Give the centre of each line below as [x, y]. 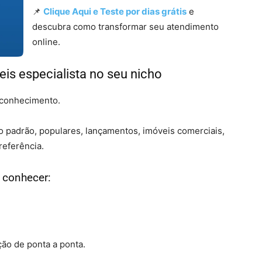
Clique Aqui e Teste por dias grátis [115, 11]
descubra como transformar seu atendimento [125, 27]
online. [46, 42]
